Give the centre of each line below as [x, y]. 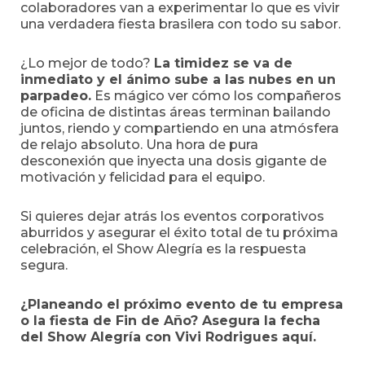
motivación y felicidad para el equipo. [143, 177]
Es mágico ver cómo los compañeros [216, 96]
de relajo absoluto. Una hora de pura [139, 145]
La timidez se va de [223, 63]
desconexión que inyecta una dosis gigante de [174, 161]
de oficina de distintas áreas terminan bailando [176, 112]
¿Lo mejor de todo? [87, 63]
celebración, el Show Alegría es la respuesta [163, 249]
